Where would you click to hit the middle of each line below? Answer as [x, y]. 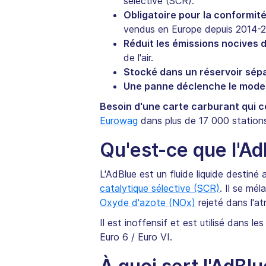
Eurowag [119, 121]
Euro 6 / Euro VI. [136, 237]
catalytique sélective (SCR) [160, 189]
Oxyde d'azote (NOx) [148, 203]
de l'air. [138, 58]
